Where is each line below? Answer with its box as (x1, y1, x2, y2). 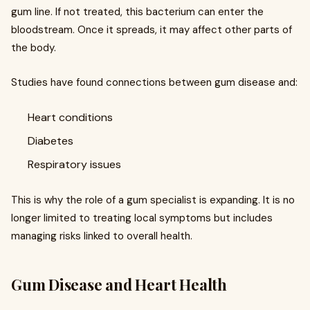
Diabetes (28, 134, 73, 148)
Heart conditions (28, 110, 113, 125)
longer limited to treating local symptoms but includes (11, 211, 273, 225)
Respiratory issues (28, 157, 121, 172)
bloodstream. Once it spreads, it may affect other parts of (11, 23, 292, 37)
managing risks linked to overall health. (11, 229, 192, 243)
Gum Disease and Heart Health (11, 274, 227, 295)
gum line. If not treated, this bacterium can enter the (11, 5, 264, 19)
